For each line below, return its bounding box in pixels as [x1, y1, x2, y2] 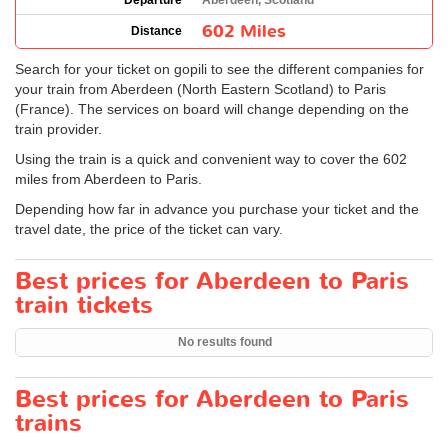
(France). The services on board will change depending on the [15, 101, 409, 117]
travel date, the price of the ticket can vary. [15, 221, 283, 237]
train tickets [15, 289, 153, 322]
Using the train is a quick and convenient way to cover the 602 [15, 151, 407, 167]
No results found [177, 335, 272, 349]
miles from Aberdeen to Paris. [15, 171, 202, 187]
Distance [131, 24, 182, 38]
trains [15, 407, 82, 440]
